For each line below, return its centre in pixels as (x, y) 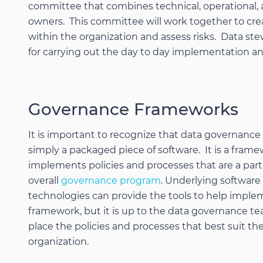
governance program (111, 181)
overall (45, 181)
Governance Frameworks (133, 109)
